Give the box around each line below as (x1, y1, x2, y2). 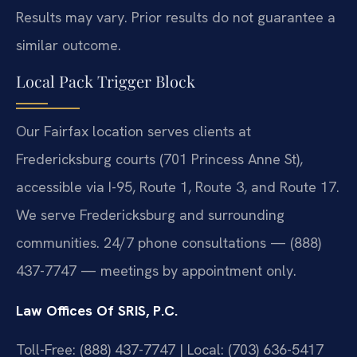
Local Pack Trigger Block (16, 70, 195, 92)
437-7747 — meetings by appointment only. (16, 261, 296, 280)
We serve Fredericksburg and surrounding (16, 206, 284, 225)
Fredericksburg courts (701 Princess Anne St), (16, 150, 303, 169)
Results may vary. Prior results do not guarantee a (16, 7, 335, 26)
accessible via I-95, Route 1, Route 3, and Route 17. (16, 178, 339, 197)
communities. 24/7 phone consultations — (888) (16, 233, 321, 253)
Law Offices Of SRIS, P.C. (16, 300, 178, 320)
